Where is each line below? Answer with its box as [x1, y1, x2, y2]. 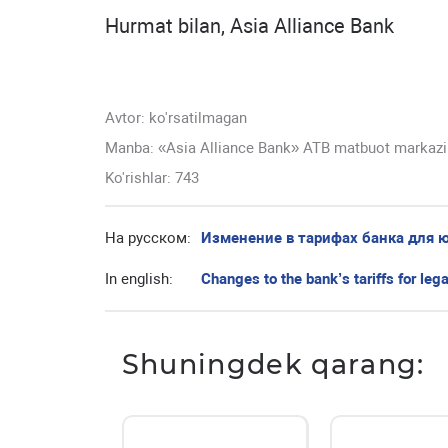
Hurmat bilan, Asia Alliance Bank [105, 15, 394, 39]
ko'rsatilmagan [149, 109, 247, 128]
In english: [105, 270, 173, 289]
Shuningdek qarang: [121, 348, 425, 382]
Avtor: [105, 109, 149, 128]
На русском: [105, 229, 191, 248]
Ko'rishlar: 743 [105, 169, 199, 188]
